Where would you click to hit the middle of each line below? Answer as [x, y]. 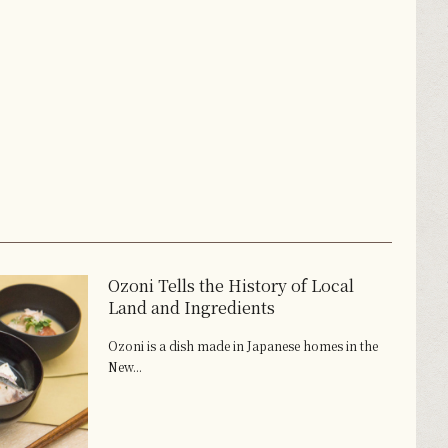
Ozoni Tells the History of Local [231, 286]
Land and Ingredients [192, 308]
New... [125, 367]
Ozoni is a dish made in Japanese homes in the [243, 346]
